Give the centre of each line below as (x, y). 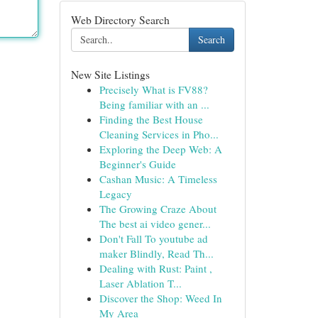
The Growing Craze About (158, 209)
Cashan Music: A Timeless (158, 179)
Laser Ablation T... (140, 283)
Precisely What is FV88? (153, 89)
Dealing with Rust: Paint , (155, 268)
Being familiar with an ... (154, 104)
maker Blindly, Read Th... (156, 253)
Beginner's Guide (137, 164)
